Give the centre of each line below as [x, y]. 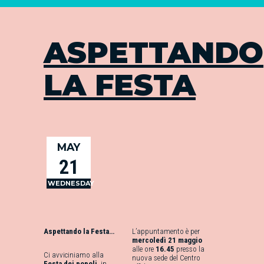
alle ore [144, 249]
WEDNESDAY [71, 183]
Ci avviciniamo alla [74, 255]
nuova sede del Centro [166, 258]
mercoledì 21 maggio [167, 240]
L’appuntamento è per [166, 231]
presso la [189, 249]
